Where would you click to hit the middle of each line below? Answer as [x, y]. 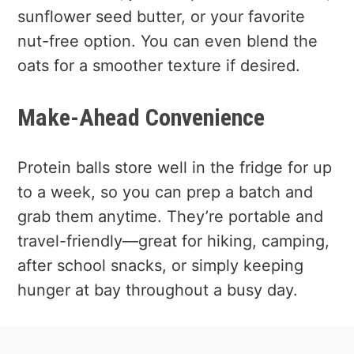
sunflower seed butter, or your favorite [162, 17]
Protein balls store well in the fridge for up [175, 168]
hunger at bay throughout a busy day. [158, 290]
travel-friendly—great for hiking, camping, [174, 241]
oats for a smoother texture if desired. [159, 66]
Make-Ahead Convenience [141, 118]
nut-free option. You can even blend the [168, 41]
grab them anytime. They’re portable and [171, 217]
